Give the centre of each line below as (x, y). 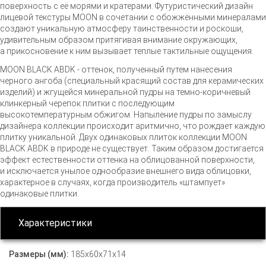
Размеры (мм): (40, 254)
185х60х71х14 (98, 254)
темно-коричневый (213, 92)
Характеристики (55, 223)
